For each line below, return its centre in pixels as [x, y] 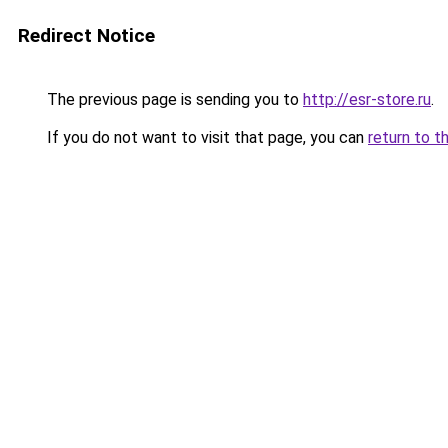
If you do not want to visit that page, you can [205, 137]
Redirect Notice [86, 35]
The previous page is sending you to [173, 99]
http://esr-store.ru [367, 99]
